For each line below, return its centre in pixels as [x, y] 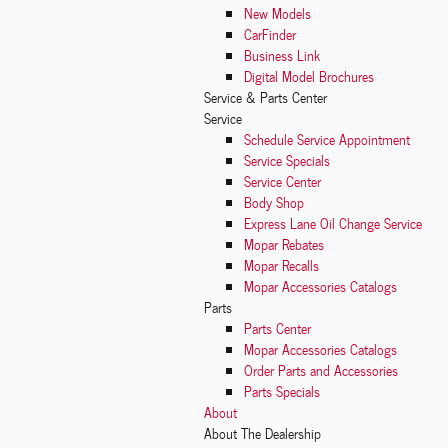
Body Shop [274, 202]
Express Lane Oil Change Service [333, 223]
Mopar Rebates [284, 244]
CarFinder [270, 34]
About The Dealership [262, 433]
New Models [277, 13]
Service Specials [287, 160]
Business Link [282, 55]
